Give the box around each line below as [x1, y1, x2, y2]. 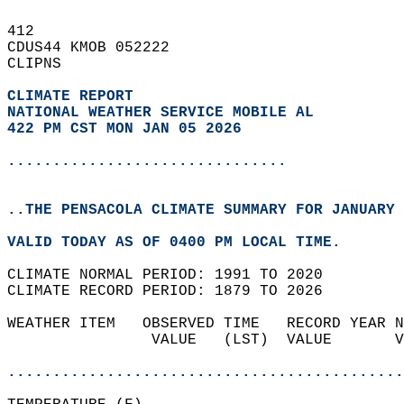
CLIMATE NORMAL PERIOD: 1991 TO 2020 [7, 267, 341, 283]
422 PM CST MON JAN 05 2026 [7, 121, 242, 137]
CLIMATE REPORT [7, 88, 142, 105]
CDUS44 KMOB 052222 [7, 40, 188, 56]
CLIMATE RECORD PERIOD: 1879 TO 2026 [7, 283, 341, 299]
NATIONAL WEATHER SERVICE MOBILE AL [7, 105, 314, 121]
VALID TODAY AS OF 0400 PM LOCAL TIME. [7, 234, 359, 251]
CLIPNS [7, 56, 79, 72]
